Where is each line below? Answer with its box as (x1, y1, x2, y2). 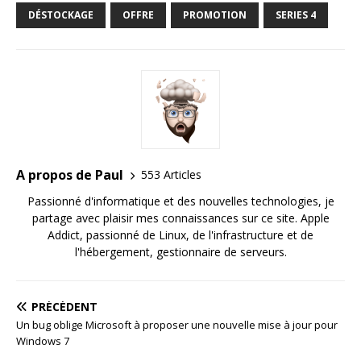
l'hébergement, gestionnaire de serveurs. (74, 243, 287, 259)
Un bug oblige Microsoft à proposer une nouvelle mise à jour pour (16, 317, 338, 332)
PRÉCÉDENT (31, 298, 98, 314)
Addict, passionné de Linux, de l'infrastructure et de (48, 226, 313, 243)
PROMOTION (183, 7, 247, 22)
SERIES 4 (276, 7, 316, 22)
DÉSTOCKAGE (28, 7, 93, 22)
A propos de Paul (16, 165, 123, 184)
